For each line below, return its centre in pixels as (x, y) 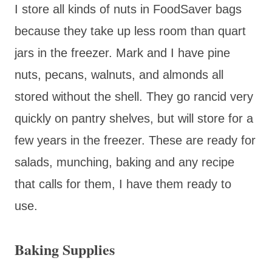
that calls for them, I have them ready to (123, 184)
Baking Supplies (65, 249)
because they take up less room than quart (130, 31)
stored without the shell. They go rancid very (134, 96)
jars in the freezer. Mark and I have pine (122, 53)
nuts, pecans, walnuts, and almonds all (119, 74)
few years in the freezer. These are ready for (135, 140)
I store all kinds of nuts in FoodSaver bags (128, 9)
